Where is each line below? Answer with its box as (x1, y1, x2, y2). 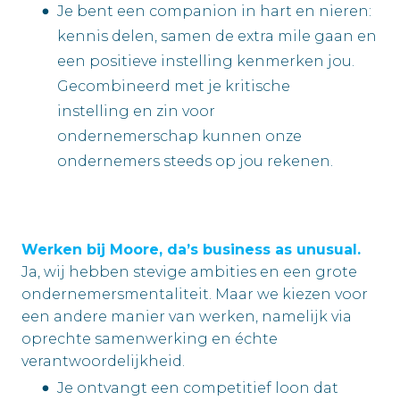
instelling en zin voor (57, 102, 215, 120)
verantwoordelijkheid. (21, 353, 185, 371)
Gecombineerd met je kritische (57, 77, 290, 95)
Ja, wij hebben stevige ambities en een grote (21, 263, 357, 281)
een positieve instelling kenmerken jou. (57, 52, 354, 70)
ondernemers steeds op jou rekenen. (57, 152, 337, 170)
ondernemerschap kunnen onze (57, 127, 302, 145)
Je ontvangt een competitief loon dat (57, 379, 338, 397)
